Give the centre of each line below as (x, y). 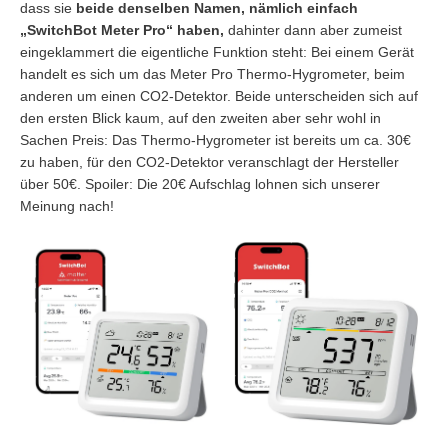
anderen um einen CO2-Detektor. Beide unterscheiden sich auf (219, 96)
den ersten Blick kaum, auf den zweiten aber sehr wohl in (200, 118)
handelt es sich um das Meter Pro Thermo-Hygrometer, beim (212, 74)
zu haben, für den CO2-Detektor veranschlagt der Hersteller (209, 162)
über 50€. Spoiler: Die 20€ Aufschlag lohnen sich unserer (200, 184)
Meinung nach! (67, 206)
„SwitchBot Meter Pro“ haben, (122, 30)
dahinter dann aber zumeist (313, 30)
